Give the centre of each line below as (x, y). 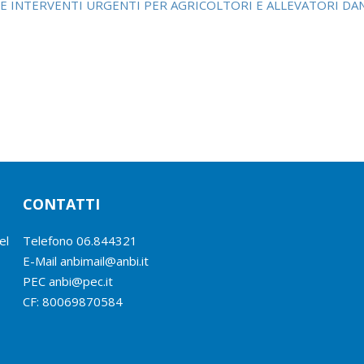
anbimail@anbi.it (104, 260)
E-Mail (41, 260)
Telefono (49, 240)
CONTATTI (61, 204)
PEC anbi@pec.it (67, 281)
